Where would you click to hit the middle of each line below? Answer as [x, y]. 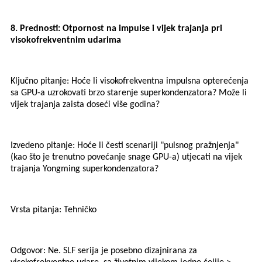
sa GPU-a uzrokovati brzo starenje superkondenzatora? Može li [129, 93]
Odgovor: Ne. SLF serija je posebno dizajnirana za [104, 251]
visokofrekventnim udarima [66, 41]
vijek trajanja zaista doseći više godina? [85, 105]
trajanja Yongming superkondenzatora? [85, 169]
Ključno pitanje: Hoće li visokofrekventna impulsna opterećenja [130, 82]
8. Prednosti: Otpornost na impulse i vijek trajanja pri [116, 29]
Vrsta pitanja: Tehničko [54, 210]
